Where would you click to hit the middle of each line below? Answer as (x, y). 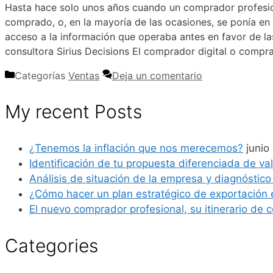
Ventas (84, 76)
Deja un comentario (157, 76)
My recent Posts (73, 112)
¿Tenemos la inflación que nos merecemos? (136, 148)
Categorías (41, 76)
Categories (51, 246)
